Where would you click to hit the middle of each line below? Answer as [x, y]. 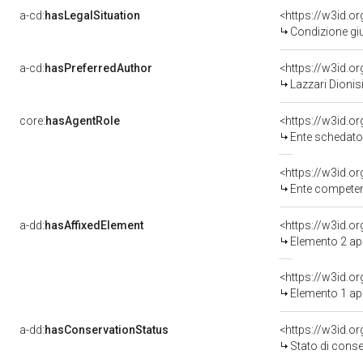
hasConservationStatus [107, 330]
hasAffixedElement [94, 225]
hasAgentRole [83, 121]
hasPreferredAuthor [98, 68]
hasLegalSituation [92, 15]
